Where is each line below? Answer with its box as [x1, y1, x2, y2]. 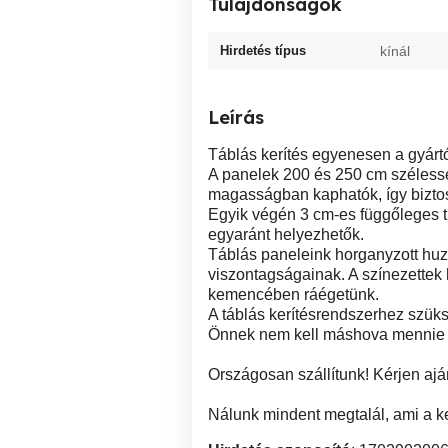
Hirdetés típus [220, 43, 306, 58]
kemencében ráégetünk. [208, 286, 379, 303]
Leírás [208, 106, 264, 129]
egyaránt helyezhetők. [208, 226, 364, 243]
